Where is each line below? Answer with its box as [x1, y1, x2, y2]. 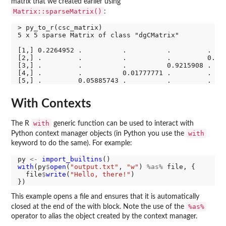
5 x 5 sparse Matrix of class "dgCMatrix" [17, 31, 179, 39]
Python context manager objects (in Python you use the [11, 130, 186, 138]
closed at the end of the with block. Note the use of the [11, 203, 186, 210]
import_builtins [41, 155, 102, 163]
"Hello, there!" [70, 171, 131, 179]
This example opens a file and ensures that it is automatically [11, 193, 199, 200]
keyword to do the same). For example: [11, 140, 132, 147]
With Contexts [11, 98, 91, 110]
